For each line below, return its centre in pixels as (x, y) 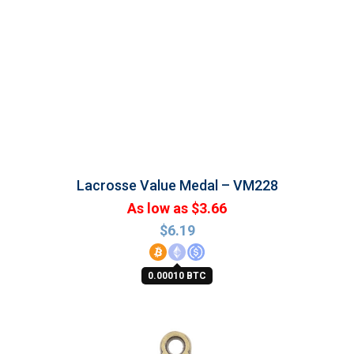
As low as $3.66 (177, 208)
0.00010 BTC (177, 276)
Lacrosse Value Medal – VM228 (177, 185)
